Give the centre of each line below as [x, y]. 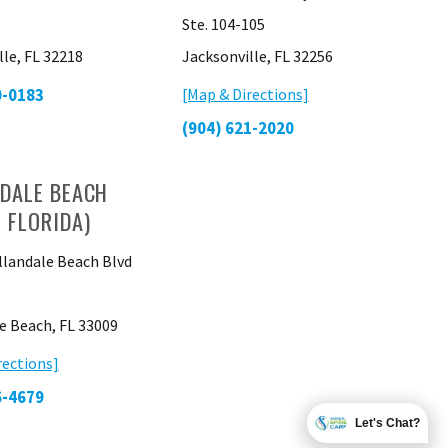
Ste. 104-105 [223, 24]
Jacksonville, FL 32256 [257, 56]
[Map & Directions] [245, 94]
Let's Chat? [387, 423]
